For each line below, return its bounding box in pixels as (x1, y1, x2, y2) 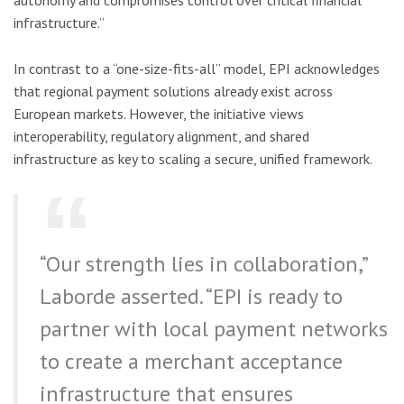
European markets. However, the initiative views (14, 104, 304, 123)
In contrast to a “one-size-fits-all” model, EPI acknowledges (14, 59, 380, 78)
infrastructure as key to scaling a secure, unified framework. (14, 149, 372, 168)
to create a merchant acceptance (40, 346, 343, 375)
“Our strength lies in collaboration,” (40, 249, 367, 278)
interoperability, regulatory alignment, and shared (14, 126, 309, 145)
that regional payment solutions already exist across (14, 81, 333, 100)
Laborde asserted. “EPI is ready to (40, 281, 343, 310)
